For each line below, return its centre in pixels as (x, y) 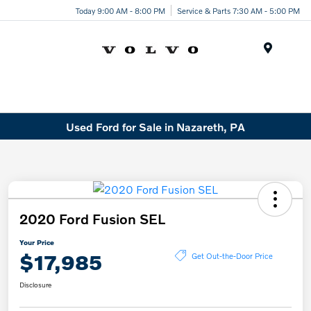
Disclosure (35, 285)
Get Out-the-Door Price (232, 255)
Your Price (37, 243)
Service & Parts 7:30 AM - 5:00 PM (238, 10)
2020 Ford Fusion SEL (92, 219)
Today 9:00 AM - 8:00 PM (120, 10)
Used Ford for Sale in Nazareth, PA (155, 126)
